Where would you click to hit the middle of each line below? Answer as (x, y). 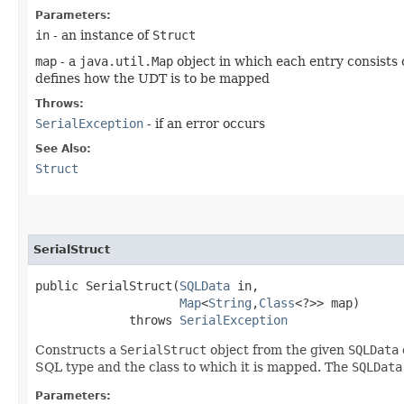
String (230, 303)
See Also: (63, 148)
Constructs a (78, 349)
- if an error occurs (204, 123)
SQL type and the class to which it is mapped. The (193, 367)
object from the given (277, 349)
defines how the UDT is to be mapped (152, 78)
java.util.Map (126, 61)
